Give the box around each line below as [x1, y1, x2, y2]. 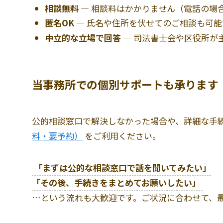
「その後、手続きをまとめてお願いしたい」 [32, 176, 201, 189]
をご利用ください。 [83, 129, 161, 142]
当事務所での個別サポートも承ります [32, 76, 218, 92]
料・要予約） [32, 129, 83, 142]
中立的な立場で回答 [44, 31, 121, 44]
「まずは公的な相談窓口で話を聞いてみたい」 [34, 161, 211, 174]
